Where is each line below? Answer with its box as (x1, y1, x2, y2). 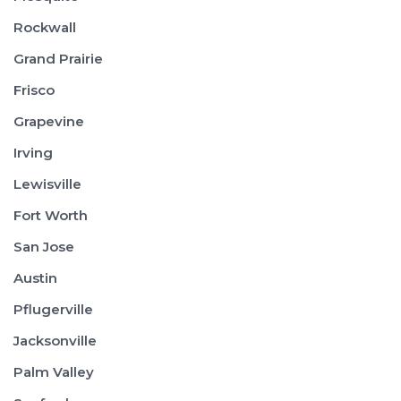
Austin (13, 269, 57, 286)
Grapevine (13, 113, 84, 130)
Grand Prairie (13, 50, 103, 67)
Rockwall (13, 19, 76, 36)
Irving (13, 144, 53, 161)
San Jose (13, 238, 74, 255)
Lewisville (13, 175, 81, 192)
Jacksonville (13, 332, 97, 349)
